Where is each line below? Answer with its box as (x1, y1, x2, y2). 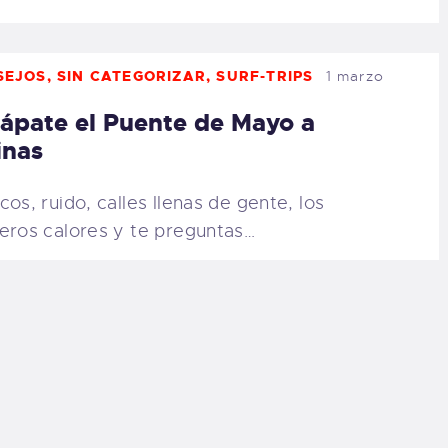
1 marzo (325, 67, 385, 86)
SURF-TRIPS (216, 67, 314, 86)
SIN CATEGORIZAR (57, 67, 207, 86)
